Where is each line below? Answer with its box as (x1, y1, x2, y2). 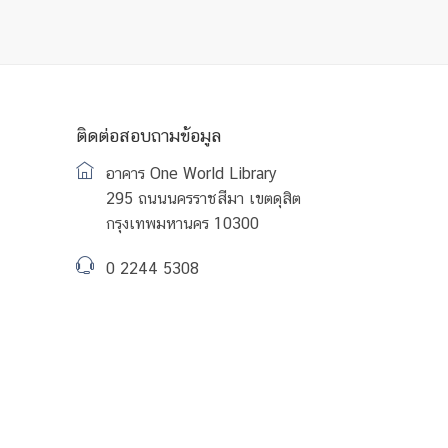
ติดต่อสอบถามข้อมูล (76, 125, 221, 146)
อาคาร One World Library (106, 164, 277, 183)
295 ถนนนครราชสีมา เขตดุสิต (106, 189, 301, 208)
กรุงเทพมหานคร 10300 (106, 214, 259, 233)
